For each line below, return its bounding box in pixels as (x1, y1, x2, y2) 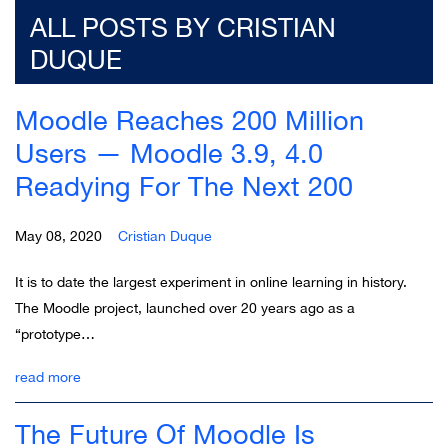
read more (15, 368, 81, 385)
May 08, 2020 (15, 227, 118, 244)
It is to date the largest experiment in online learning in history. (15, 273, 407, 290)
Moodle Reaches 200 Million (15, 103, 364, 136)
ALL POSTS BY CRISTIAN (30, 11, 336, 43)
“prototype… (15, 325, 95, 342)
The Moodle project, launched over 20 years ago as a (15, 299, 355, 316)
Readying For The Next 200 (15, 169, 353, 202)
